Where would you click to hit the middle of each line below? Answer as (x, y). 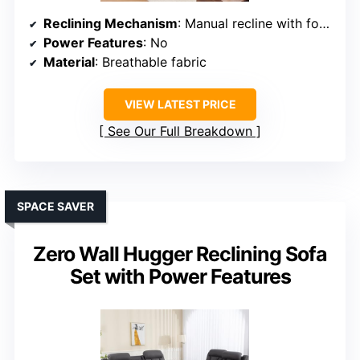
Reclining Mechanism (110, 24)
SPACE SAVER (55, 207)
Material (69, 62)
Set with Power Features (180, 277)
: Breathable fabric (151, 62)
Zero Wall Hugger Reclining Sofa (180, 254)
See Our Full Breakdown (180, 131)
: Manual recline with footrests (248, 24)
